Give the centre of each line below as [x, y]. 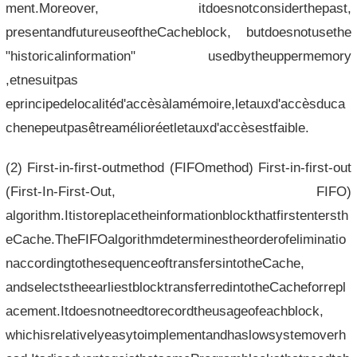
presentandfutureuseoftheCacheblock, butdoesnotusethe [178, 31]
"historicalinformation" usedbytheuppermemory [178, 55]
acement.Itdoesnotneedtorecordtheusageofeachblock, [164, 310]
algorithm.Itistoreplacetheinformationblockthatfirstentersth [177, 215]
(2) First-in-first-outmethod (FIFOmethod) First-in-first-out [178, 167]
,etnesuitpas [41, 79]
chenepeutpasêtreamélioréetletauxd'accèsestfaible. [157, 127]
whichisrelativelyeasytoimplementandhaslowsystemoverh [175, 334]
